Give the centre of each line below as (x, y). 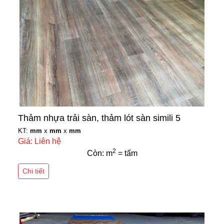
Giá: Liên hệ (39, 141)
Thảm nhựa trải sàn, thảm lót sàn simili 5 (99, 118)
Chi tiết (33, 171)
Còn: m (99, 153)
